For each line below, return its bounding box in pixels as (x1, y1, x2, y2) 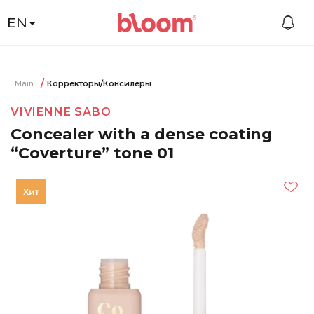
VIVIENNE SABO (11, 105, 111, 118)
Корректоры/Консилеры (47, 78, 151, 88)
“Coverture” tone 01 (11, 144, 174, 163)
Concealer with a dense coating (11, 125, 273, 144)
